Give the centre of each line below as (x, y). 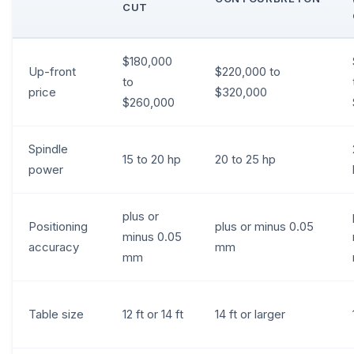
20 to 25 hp (245, 159)
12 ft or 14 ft (153, 314)
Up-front (52, 72)
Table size (56, 314)
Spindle (48, 149)
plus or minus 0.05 (264, 226)
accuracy (54, 247)
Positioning (58, 226)
